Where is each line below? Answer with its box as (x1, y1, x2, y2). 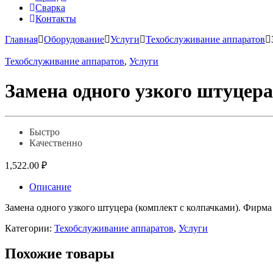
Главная (5, 34, 38, 44)
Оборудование (44, 34, 104, 44)
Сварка (35, 2, 65, 13)
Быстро (29, 126, 60, 137)
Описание (29, 181, 71, 192)
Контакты (35, 13, 76, 24)
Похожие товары (5, 246, 115, 262)
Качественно (29, 137, 82, 148)
